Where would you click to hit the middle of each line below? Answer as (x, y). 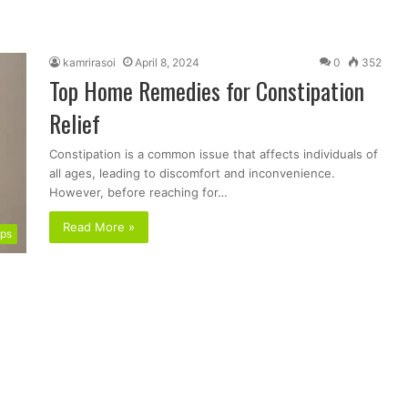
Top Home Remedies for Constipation (207, 90)
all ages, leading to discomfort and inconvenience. (192, 173)
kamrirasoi (89, 62)
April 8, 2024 (167, 62)
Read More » (99, 226)
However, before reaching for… (138, 192)
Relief (75, 123)
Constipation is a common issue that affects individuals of (214, 153)
